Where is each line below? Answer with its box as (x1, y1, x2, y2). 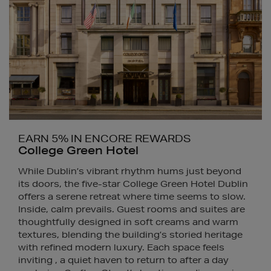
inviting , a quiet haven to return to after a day (18, 255, 229, 266)
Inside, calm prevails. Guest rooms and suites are (18, 204, 245, 215)
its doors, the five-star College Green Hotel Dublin (18, 178, 248, 189)
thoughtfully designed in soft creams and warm (18, 217, 238, 227)
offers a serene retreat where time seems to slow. (18, 191, 246, 202)
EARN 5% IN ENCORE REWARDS (18, 132, 191, 145)
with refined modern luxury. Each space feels (18, 242, 224, 253)
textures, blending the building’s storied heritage (18, 229, 243, 240)
